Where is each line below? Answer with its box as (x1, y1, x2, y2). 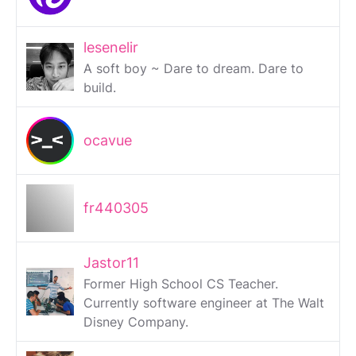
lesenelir (83, 39, 138, 56)
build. (83, 79, 116, 96)
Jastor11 (83, 254, 139, 272)
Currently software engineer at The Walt (83, 295, 324, 311)
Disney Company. (83, 314, 188, 331)
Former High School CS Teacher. (83, 276, 278, 292)
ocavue (83, 132, 132, 149)
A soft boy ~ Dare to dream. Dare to (83, 60, 304, 77)
